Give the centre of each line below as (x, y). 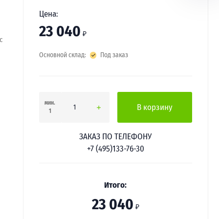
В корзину (155, 107)
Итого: (116, 185)
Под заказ (114, 55)
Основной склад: (62, 55)
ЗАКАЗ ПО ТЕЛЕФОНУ (116, 136)
